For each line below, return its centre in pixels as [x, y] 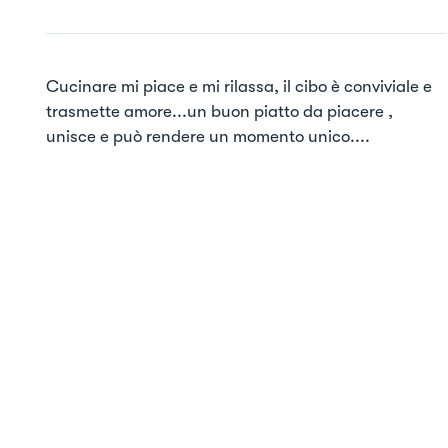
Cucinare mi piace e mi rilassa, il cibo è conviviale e [239, 86]
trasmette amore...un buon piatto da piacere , [219, 111]
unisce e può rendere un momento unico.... [208, 136]
